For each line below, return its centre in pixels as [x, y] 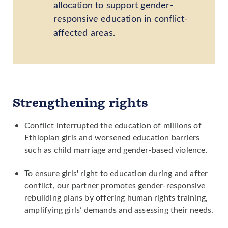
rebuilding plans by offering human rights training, [116, 197]
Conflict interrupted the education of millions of [113, 125]
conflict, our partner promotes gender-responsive [115, 185]
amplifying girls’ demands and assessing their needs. [119, 209]
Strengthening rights [80, 103]
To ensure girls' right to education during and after [116, 173]
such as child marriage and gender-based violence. [117, 149]
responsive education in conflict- [121, 18]
